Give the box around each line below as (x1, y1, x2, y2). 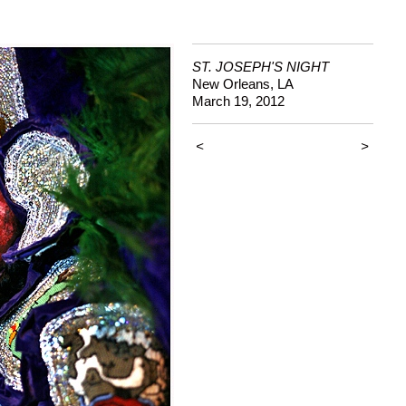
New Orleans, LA (192, 76, 294, 92)
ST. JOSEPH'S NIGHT (192, 59, 329, 74)
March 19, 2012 (192, 93, 285, 109)
